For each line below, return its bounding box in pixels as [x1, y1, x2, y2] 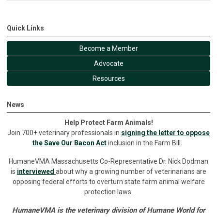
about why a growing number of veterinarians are [56, 168, 206, 176]
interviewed [17, 168, 56, 176]
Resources [92, 75, 125, 83]
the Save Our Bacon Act [32, 139, 108, 147]
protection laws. [84, 188, 133, 196]
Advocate [93, 60, 124, 68]
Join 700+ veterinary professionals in [7, 129, 121, 137]
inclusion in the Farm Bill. [108, 139, 185, 147]
